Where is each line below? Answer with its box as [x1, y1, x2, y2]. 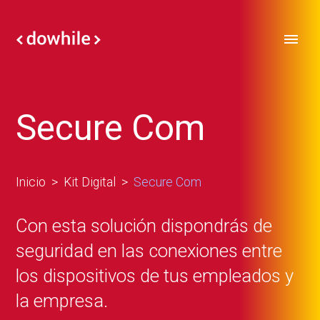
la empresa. [16, 290, 108, 311]
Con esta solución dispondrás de [16, 215, 272, 236]
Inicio [16, 175, 46, 189]
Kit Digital [64, 175, 116, 189]
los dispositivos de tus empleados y [16, 265, 294, 286]
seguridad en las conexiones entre [16, 240, 282, 261]
